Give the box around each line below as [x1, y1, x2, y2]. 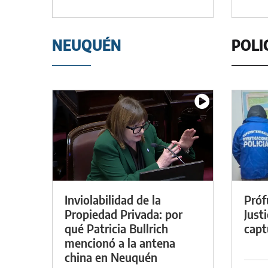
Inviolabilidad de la [65, 191, 161, 207]
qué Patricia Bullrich [65, 220, 168, 236]
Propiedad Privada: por [65, 206, 182, 221]
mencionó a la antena [65, 234, 175, 250]
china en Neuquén [65, 249, 157, 264]
